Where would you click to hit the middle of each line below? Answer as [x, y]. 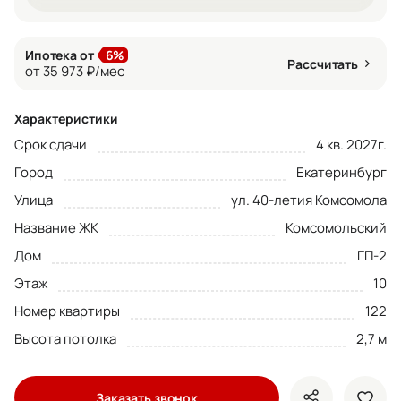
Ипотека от [60, 55]
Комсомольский [336, 228]
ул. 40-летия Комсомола [309, 200]
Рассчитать [323, 64]
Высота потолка [65, 339]
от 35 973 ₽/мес [75, 71]
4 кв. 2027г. [351, 145]
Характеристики [66, 119]
